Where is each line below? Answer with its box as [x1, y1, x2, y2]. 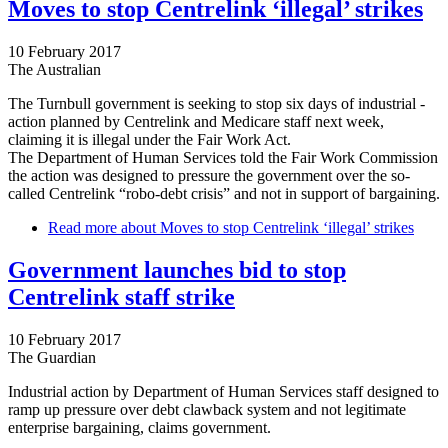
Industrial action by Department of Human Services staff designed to [8, 382, 439, 400]
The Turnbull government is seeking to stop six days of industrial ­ [8, 94, 425, 112]
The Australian [8, 60, 101, 78]
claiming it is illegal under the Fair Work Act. [8, 130, 291, 148]
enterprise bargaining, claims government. [8, 418, 271, 436]
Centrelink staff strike [8, 283, 235, 310]
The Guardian [8, 348, 96, 366]
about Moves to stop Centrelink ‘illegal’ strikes [117, 218, 414, 236]
